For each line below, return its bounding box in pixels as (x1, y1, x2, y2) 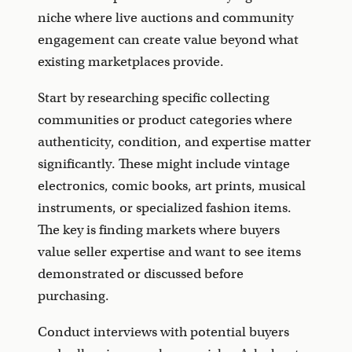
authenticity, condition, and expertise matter (38, 134, 311, 151)
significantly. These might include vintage (38, 156, 290, 173)
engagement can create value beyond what (38, 31, 299, 49)
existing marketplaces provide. (38, 53, 224, 71)
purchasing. (38, 288, 109, 305)
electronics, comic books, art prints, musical (38, 178, 306, 195)
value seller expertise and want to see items (38, 244, 301, 261)
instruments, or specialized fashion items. (38, 200, 291, 217)
